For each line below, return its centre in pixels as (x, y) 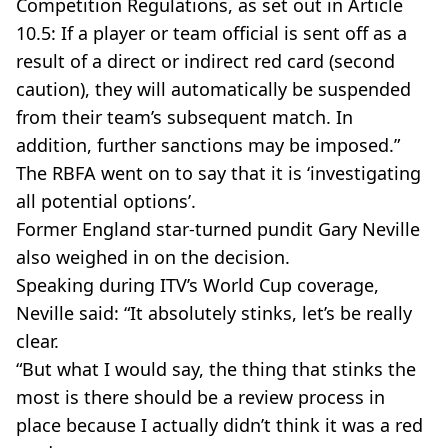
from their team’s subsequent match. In (184, 117)
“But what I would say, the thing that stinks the (216, 369)
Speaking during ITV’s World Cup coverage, (197, 285)
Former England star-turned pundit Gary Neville (218, 229)
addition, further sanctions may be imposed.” (208, 145)
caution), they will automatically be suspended (213, 89)
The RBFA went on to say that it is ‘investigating (218, 173)
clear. (37, 341)
